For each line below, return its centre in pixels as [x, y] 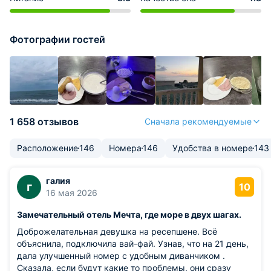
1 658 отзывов [44, 122]
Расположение [47, 148]
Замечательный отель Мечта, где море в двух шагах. [129, 214]
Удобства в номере [213, 148]
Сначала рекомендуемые [198, 121]
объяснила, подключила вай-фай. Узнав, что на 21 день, [133, 243]
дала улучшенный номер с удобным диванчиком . [121, 256]
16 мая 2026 [72, 193]
